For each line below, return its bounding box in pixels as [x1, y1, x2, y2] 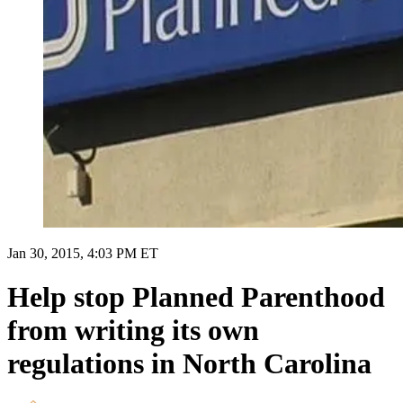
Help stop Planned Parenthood [7, 281, 385, 314]
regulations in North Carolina [7, 347, 372, 381]
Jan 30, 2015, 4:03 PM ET [7, 245, 158, 261]
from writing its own [7, 314, 259, 347]
